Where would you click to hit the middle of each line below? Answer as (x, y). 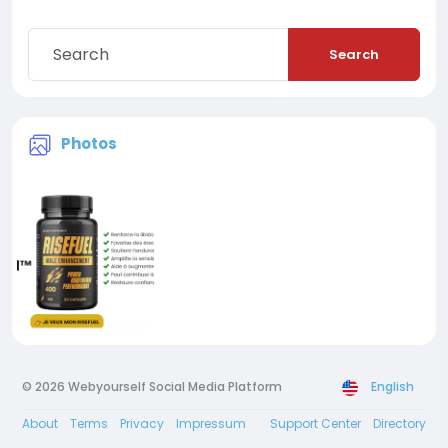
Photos (89, 144)
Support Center (315, 423)
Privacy (142, 423)
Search (354, 55)
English (392, 386)
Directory (399, 423)
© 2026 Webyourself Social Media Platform (152, 386)
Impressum (211, 423)
